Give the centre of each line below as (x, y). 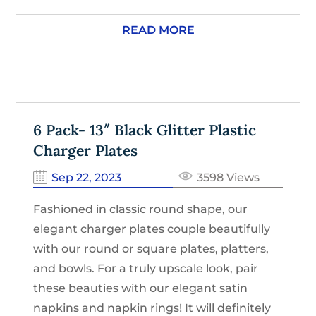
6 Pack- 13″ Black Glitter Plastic (145, 130)
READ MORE (158, 30)
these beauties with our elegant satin (141, 288)
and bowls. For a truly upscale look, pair (146, 268)
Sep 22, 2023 (87, 177)
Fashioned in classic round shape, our (141, 209)
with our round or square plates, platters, (151, 248)
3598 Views (229, 177)
